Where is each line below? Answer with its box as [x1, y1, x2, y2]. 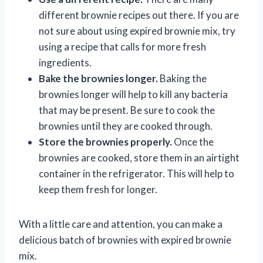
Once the [172, 135, 214, 148]
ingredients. [39, 56, 92, 69]
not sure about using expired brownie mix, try [39, 24, 235, 37]
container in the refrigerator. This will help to [39, 167, 234, 180]
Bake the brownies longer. [39, 72, 158, 85]
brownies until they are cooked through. [39, 119, 213, 132]
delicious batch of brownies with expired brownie [19, 233, 231, 246]
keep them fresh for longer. [39, 183, 157, 195]
